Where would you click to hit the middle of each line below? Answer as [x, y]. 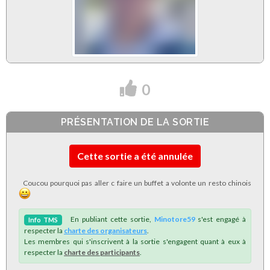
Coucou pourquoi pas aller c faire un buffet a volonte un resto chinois [135, 183]
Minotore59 [174, 219]
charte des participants [102, 252]
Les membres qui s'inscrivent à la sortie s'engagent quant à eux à [135, 241]
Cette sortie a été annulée [135, 155]
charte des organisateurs [105, 230]
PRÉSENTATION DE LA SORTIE [135, 122]
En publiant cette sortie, [108, 219]
